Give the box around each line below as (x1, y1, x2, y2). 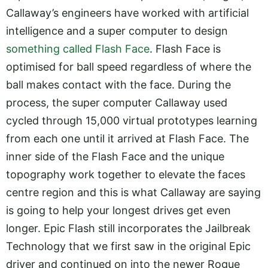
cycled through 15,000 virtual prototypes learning (6, 114, 257, 127)
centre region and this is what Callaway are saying (6, 186, 261, 199)
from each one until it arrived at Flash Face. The (6, 132, 249, 145)
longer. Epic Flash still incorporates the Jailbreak (6, 222, 251, 234)
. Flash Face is (150, 42, 221, 55)
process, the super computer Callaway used (6, 96, 227, 109)
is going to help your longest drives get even (6, 204, 231, 217)
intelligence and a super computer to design (6, 25, 228, 37)
